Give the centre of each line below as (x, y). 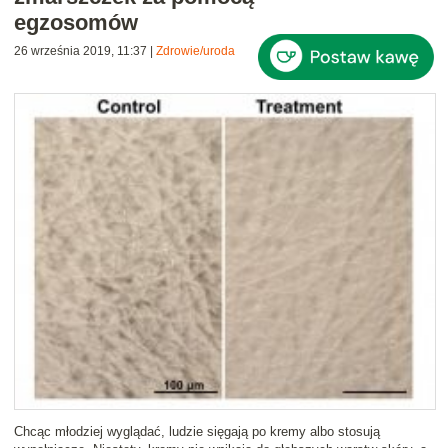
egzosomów (76, 23)
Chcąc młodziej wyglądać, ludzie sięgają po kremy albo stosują (197, 432)
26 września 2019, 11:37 (80, 51)
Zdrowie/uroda (195, 51)
